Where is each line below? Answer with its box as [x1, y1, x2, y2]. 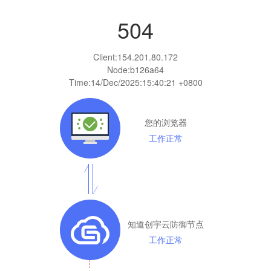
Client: [93, 50, 117, 63]
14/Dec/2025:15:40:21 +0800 [90, 76, 203, 88]
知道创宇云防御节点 [128, 217, 204, 230]
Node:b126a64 [107, 63, 164, 76]
